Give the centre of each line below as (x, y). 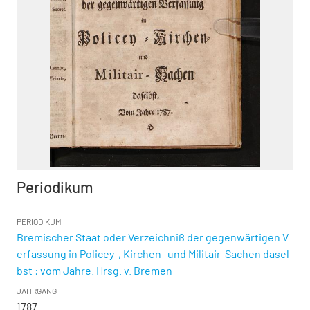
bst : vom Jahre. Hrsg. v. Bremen (94, 271)
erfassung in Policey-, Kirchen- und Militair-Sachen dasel (153, 254)
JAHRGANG (37, 291)
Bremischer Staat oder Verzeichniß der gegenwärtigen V (153, 237)
